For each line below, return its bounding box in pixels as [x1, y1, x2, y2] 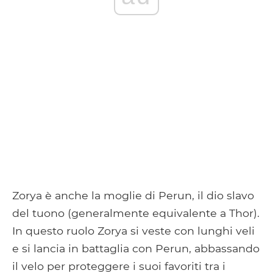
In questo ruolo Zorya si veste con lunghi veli [12, 224, 255, 237]
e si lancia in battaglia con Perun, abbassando [12, 241, 260, 255]
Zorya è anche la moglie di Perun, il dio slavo [12, 188, 254, 202]
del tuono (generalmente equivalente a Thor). [12, 206, 260, 219]
